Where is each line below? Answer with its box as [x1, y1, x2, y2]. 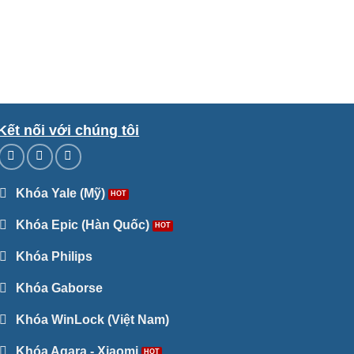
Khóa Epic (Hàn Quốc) [16, 218, 150, 232]
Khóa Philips [16, 250, 93, 264]
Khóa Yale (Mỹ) [16, 186, 106, 201]
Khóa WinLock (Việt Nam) [16, 313, 170, 327]
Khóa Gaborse [16, 281, 104, 296]
